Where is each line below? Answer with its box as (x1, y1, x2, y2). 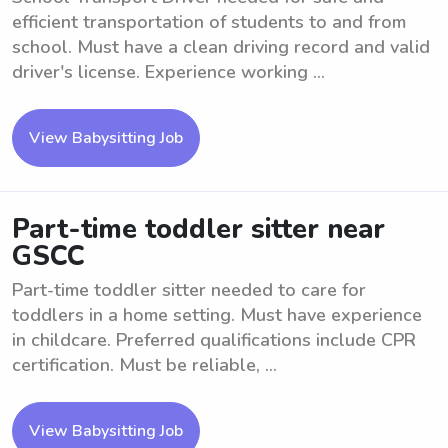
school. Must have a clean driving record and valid (12, 35, 430, 59)
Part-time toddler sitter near (12, 211, 385, 248)
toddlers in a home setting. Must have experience (12, 303, 422, 327)
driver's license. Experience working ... (12, 60, 325, 84)
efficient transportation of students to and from (12, 10, 406, 34)
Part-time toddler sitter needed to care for (12, 278, 366, 302)
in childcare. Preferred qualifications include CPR (12, 328, 416, 352)
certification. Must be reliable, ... (12, 353, 277, 377)
